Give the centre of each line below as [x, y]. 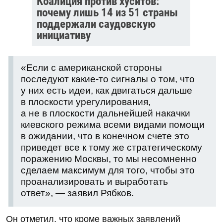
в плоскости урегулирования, [86, 102]
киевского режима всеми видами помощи [113, 124]
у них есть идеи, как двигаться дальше [107, 90]
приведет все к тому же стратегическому [111, 147]
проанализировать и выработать [94, 181]
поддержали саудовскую [96, 24]
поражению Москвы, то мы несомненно [109, 159]
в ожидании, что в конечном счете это [105, 136]
